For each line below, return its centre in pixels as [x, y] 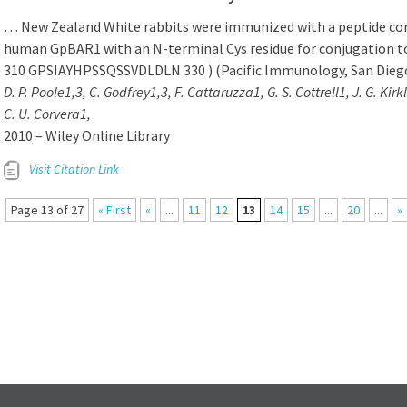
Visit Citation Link [74, 169]
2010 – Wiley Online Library [87, 135]
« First [114, 210]
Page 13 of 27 [47, 210]
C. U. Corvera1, [47, 114]
